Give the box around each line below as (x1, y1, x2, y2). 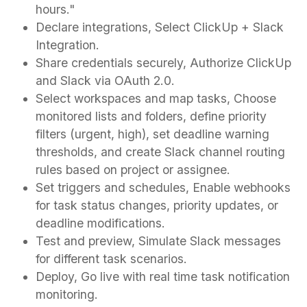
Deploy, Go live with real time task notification (36, 269, 290, 284)
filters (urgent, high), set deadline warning (36, 126, 269, 141)
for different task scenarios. (36, 251, 187, 266)
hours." (36, 1, 75, 16)
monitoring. (36, 286, 98, 302)
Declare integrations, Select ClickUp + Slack (36, 19, 284, 34)
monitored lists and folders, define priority (36, 108, 267, 123)
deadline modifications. (36, 215, 165, 230)
